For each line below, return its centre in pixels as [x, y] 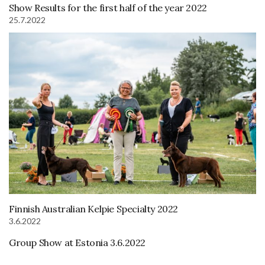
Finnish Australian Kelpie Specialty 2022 [93, 209]
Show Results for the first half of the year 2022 [108, 7]
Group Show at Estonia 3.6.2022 [77, 242]
